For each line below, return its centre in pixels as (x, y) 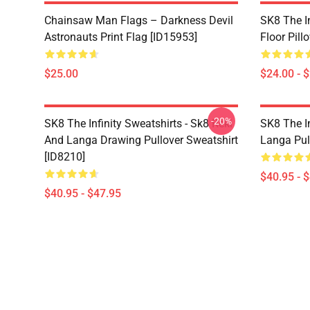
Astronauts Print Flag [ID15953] (121, 37)
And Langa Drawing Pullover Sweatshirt (141, 140)
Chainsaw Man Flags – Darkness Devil (139, 20)
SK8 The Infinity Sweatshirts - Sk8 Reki (138, 124)
